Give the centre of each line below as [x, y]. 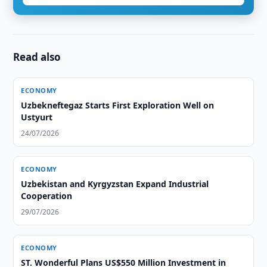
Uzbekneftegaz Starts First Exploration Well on [118, 105]
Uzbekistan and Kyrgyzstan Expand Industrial [115, 184]
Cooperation [47, 196]
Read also [37, 57]
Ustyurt [37, 117]
